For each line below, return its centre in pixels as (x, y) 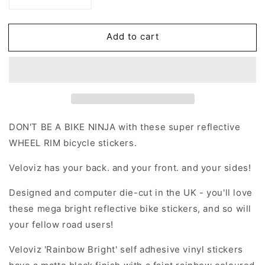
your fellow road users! (61, 224)
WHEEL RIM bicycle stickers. (73, 143)
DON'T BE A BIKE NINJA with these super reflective (125, 127)
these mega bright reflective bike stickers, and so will (130, 208)
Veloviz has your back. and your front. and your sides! (130, 167)
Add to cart (132, 37)
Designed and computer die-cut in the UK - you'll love (131, 192)
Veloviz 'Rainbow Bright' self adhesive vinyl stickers (126, 249)
